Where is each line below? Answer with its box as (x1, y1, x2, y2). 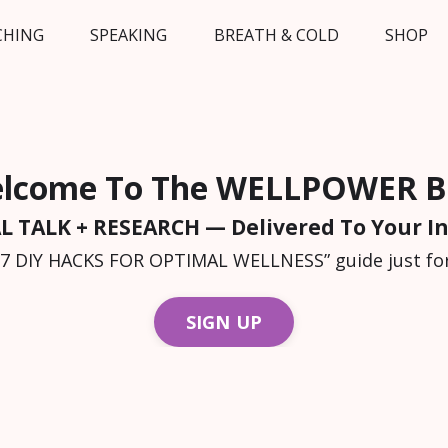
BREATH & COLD (213, 23, 339, 46)
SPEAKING (90, 23, 168, 46)
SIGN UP (185, 309, 263, 334)
